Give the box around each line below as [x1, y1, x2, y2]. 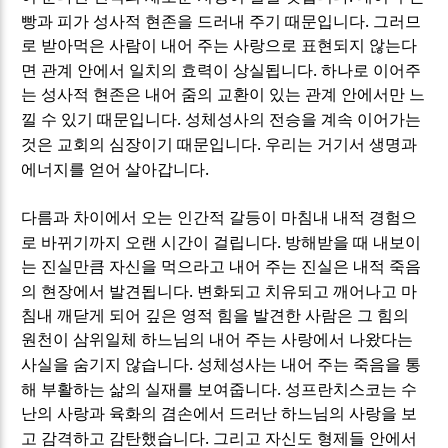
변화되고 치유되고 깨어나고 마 [197, 282, 418, 300]
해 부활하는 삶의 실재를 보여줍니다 [21, 380, 278, 398]
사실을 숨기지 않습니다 [21, 355, 190, 373]
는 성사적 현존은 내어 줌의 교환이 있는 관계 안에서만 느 [21, 85, 426, 103]
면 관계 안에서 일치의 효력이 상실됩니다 [21, 61, 314, 79]
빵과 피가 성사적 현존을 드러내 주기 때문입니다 [21, 12, 366, 30]
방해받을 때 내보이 [285, 233, 422, 251]
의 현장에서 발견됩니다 [21, 282, 190, 300]
